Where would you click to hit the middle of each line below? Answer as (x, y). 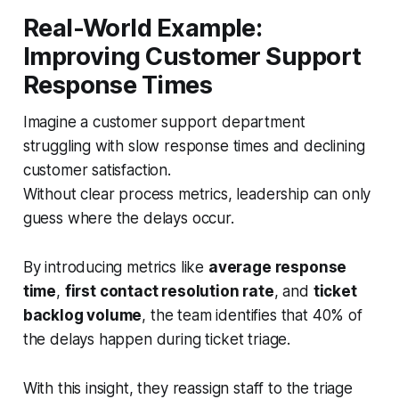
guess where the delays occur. (128, 218)
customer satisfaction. (97, 170)
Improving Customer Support (192, 56)
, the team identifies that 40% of (252, 315)
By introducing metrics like (115, 267)
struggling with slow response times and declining (194, 146)
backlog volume (82, 315)
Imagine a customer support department (164, 122)
